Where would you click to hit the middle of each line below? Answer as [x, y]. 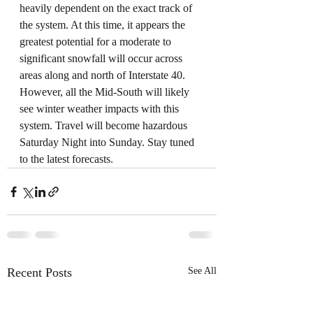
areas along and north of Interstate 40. [104, 75]
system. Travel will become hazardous [105, 125]
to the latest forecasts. [66, 159]
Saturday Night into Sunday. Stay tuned [108, 142]
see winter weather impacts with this [101, 109]
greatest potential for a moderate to [97, 42]
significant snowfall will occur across [102, 58]
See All [202, 271]
